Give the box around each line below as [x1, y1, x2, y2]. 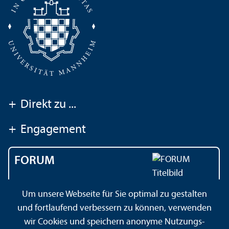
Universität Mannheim [14, 193, 100, 203]
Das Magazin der [14, 179, 78, 190]
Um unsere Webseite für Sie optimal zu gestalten [22, 190, 207, 199]
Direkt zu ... [20, 98, 76, 111]
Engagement [20, 123, 86, 136]
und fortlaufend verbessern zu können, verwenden [17, 203, 212, 213]
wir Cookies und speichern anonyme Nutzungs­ [24, 217, 205, 227]
